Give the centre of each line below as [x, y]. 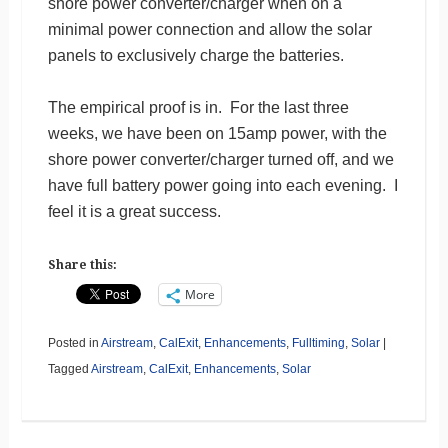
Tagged [68, 369]
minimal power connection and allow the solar [209, 30]
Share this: [82, 265]
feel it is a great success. [134, 212]
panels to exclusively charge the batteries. [195, 56]
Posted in [74, 343]
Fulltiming [318, 343]
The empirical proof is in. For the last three [198, 108]
